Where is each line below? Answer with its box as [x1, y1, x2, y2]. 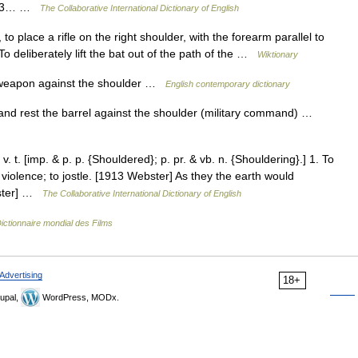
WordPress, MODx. [40, 292, 119, 302]
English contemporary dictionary [165, 79, 290, 89]
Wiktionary [257, 50, 298, 59]
